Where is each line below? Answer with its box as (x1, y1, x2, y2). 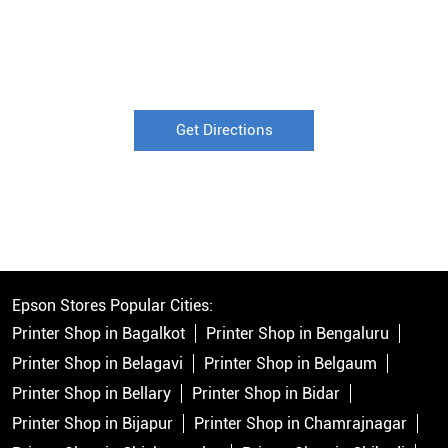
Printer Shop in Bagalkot (12, 324, 185, 344)
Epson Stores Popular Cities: (12, 296, 213, 316)
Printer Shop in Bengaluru (206, 324, 389, 344)
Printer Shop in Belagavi (12, 354, 183, 374)
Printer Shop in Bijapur (12, 414, 173, 434)
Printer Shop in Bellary (12, 384, 171, 404)
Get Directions (175, 121, 273, 140)
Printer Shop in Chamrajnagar (194, 414, 407, 434)
